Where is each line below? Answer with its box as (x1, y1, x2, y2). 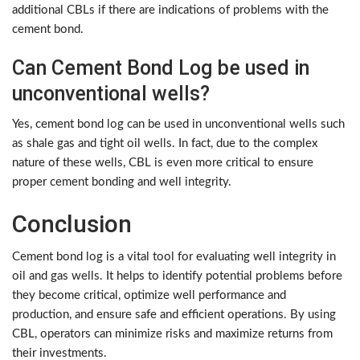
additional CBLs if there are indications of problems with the (12, 4, 329, 17)
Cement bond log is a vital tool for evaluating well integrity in (12, 251, 336, 264)
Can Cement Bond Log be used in (12, 56, 309, 80)
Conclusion (12, 210, 132, 239)
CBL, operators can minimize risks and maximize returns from (12, 328, 333, 341)
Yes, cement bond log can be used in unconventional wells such (12, 118, 345, 131)
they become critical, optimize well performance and (12, 289, 286, 302)
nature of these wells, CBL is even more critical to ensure (12, 157, 313, 170)
